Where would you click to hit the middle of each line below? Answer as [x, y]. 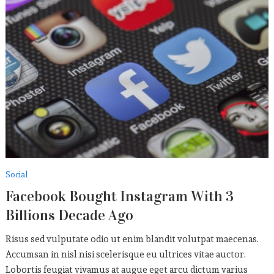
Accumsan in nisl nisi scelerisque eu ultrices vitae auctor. [125, 254]
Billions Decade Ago [69, 215]
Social [16, 175]
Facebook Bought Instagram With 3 [119, 196]
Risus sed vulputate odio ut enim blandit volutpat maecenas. [132, 239]
